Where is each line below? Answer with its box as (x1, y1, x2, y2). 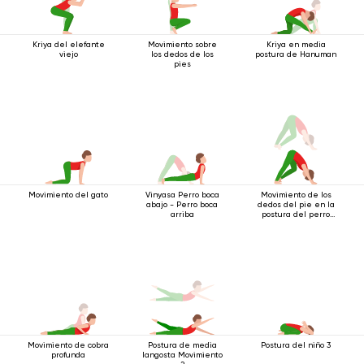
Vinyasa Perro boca (145, 190, 219, 199)
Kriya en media (266, 40, 326, 49)
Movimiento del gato (28, 190, 108, 199)
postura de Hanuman (255, 50, 336, 58)
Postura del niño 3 (261, 340, 331, 349)
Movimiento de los (260, 190, 331, 199)
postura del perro (262, 210, 330, 219)
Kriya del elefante (32, 40, 105, 49)
